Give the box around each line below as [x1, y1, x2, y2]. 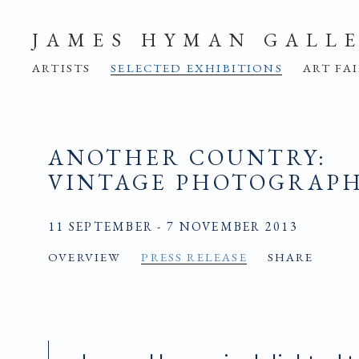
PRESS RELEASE [141, 248, 248, 264]
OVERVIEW [48, 248, 122, 264]
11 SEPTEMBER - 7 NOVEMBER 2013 [48, 217, 298, 235]
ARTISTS [32, 59, 91, 75]
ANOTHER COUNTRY [48, 142, 318, 171]
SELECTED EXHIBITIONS [111, 59, 283, 75]
